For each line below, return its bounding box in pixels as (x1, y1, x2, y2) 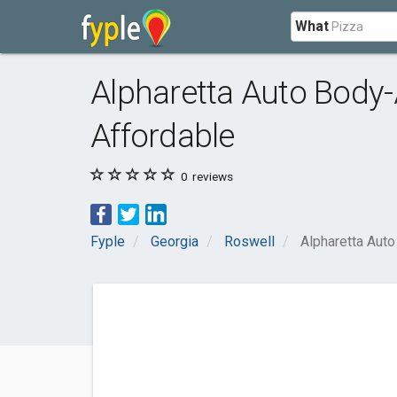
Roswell (224, 233, 275, 250)
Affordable (90, 117, 235, 155)
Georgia (151, 233, 198, 250)
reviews (190, 169, 233, 183)
